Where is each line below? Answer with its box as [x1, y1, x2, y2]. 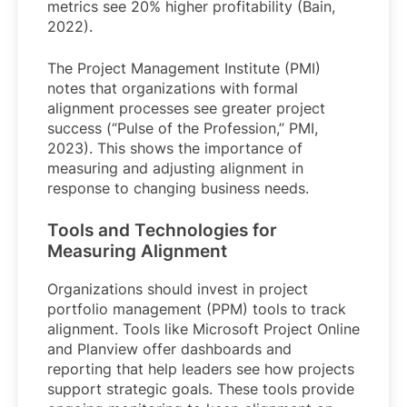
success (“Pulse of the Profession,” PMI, [47, 119, 318, 138]
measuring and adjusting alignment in [47, 159, 303, 178]
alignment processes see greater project [47, 99, 325, 118]
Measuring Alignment [47, 241, 227, 263]
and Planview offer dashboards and [47, 340, 292, 359]
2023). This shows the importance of [47, 139, 303, 158]
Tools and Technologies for [47, 220, 277, 242]
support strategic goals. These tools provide [47, 380, 354, 399]
